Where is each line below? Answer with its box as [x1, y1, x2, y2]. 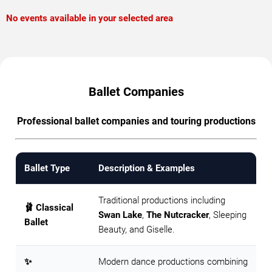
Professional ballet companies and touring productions [16, 115, 256, 127]
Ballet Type [24, 163, 70, 174]
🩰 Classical [24, 202, 73, 213]
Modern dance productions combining [98, 256, 248, 267]
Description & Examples [98, 163, 195, 174]
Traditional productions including [98, 195, 225, 206]
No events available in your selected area [6, 13, 173, 24]
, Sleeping [209, 209, 246, 220]
